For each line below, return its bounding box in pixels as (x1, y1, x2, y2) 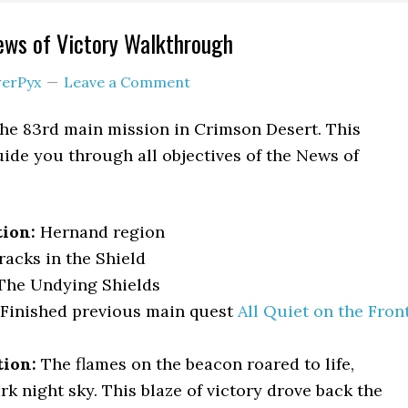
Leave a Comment (64, 73, 190, 91)
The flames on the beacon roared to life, (36, 353, 354, 374)
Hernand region (36, 221, 165, 242)
